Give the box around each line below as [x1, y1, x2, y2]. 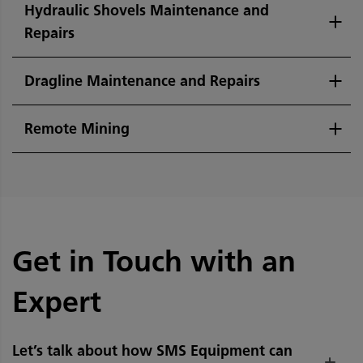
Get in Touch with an [12, 242, 296, 279]
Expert [12, 283, 101, 319]
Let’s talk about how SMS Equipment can [12, 341, 293, 360]
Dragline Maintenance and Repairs [24, 71, 260, 90]
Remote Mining [24, 119, 130, 138]
